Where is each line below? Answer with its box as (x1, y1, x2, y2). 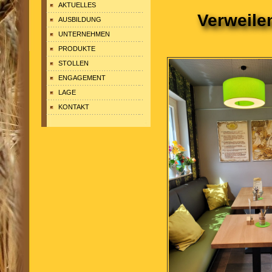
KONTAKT (58, 103, 89, 110)
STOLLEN (58, 59, 89, 67)
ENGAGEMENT (58, 74, 106, 81)
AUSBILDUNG (58, 16, 101, 23)
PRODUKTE (58, 45, 95, 52)
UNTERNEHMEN (58, 30, 110, 38)
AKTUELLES (58, 1, 96, 8)
